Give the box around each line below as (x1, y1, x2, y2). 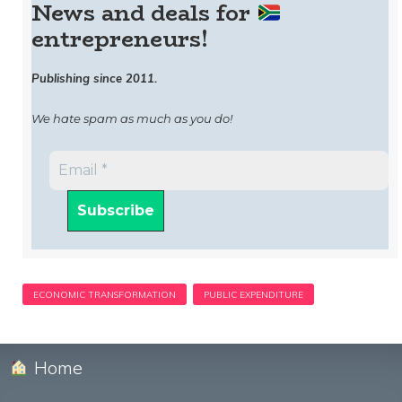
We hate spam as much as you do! (31, 111, 232, 127)
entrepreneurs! (31, 22, 208, 57)
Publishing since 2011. (31, 71, 157, 86)
